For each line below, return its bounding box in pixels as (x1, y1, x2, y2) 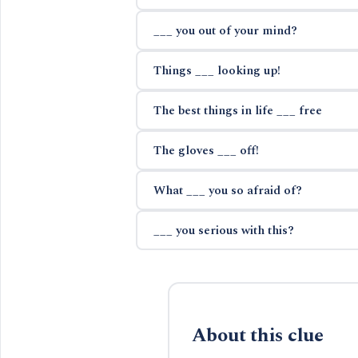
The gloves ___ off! (153, 141, 259, 160)
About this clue (191, 320, 324, 350)
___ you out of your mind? (153, 21, 297, 40)
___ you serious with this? (153, 221, 294, 240)
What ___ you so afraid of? (153, 181, 302, 200)
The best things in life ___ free (153, 101, 322, 120)
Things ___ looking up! (153, 61, 280, 80)
